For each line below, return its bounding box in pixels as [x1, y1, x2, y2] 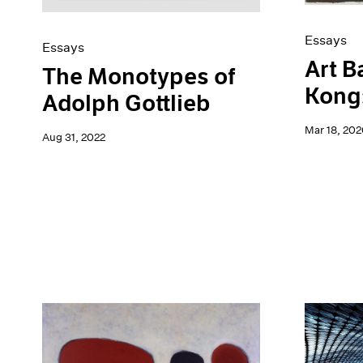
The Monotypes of [41, 63, 235, 92]
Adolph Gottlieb [41, 90, 211, 118]
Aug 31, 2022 [41, 130, 105, 145]
